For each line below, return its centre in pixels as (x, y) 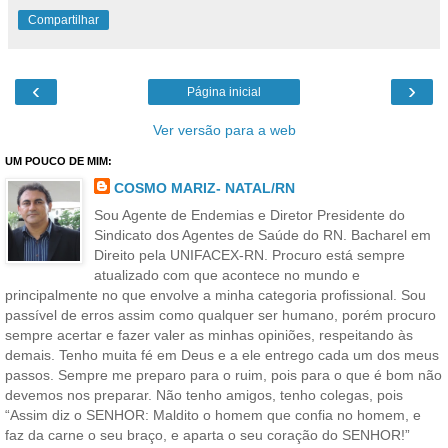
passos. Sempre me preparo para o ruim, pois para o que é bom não (223, 375)
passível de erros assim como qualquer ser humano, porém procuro (220, 315)
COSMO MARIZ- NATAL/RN (204, 187)
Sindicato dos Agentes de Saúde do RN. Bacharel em (262, 235)
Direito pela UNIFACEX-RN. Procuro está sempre (249, 255)
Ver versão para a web (224, 129)
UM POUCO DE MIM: (58, 160)
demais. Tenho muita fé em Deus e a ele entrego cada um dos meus (222, 355)
